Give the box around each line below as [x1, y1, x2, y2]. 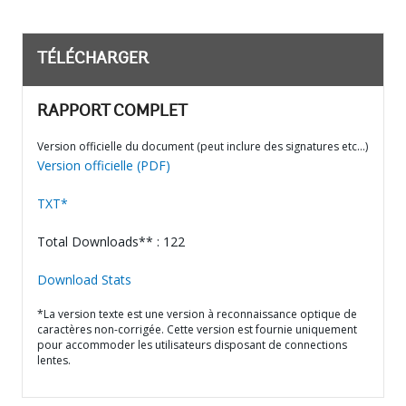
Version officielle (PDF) [37, 157, 170, 174]
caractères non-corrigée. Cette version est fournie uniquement [37, 322, 357, 337]
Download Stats [37, 271, 131, 288]
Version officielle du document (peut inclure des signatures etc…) [37, 139, 368, 154]
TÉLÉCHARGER [37, 52, 149, 68]
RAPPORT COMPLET [37, 104, 188, 121]
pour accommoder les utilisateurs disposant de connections [37, 337, 347, 353]
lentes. [37, 353, 71, 368]
